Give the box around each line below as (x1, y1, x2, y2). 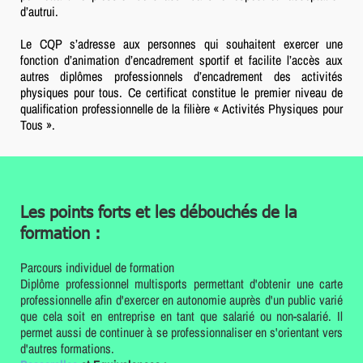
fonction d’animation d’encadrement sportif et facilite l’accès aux (20, 50, 343, 69)
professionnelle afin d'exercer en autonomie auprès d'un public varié (20, 290, 343, 309)
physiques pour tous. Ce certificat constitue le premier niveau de (20, 83, 343, 101)
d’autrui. (20, 2, 58, 20)
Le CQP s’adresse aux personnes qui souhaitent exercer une (20, 34, 343, 53)
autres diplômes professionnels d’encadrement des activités (20, 66, 343, 85)
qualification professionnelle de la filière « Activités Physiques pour (20, 99, 343, 117)
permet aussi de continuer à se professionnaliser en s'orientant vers (20, 322, 343, 341)
